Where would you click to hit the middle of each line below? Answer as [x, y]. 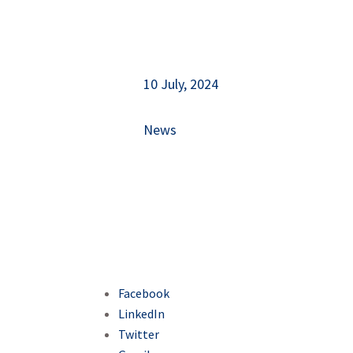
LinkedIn [142, 313]
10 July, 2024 [180, 84]
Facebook [144, 293]
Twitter [139, 334]
